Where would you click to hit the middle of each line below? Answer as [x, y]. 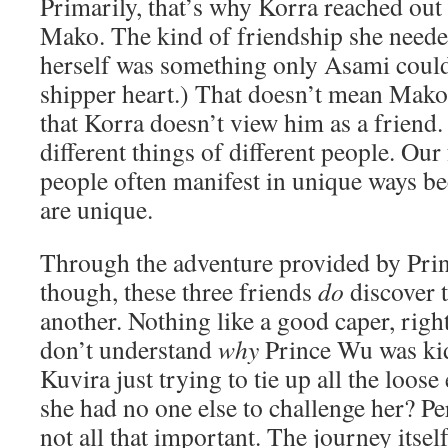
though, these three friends [179, 291]
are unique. [96, 209]
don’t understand [129, 349]
